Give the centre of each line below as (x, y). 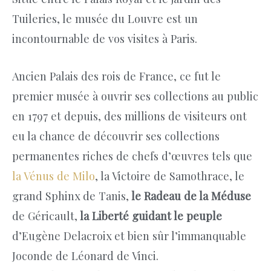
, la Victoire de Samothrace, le (170, 175)
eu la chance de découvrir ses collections (116, 135)
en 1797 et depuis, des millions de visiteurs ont (129, 116)
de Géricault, (45, 215)
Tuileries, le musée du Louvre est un (105, 18)
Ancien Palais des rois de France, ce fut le (116, 76)
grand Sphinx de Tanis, (70, 195)
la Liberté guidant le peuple (150, 215)
